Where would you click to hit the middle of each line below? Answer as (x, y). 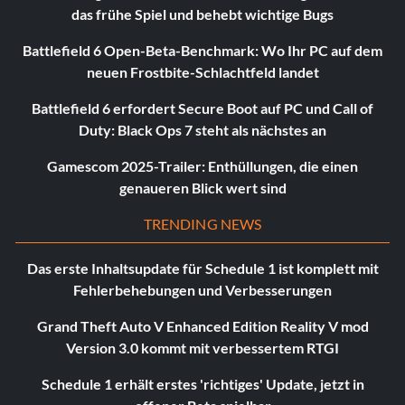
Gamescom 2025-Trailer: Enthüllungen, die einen (202, 166)
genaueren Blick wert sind (202, 188)
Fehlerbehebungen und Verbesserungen (202, 290)
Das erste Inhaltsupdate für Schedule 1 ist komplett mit (202, 268)
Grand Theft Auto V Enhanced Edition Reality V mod (202, 326)
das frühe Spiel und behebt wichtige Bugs (202, 14)
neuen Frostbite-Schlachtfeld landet (202, 72)
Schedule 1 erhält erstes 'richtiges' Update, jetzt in (202, 384)
